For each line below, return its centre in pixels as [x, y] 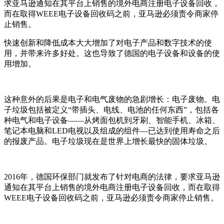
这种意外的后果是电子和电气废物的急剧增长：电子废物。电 [112, 99]
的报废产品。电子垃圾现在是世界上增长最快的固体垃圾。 [108, 141]
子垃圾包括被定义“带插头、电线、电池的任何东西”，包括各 [111, 109]
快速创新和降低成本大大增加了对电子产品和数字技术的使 [108, 42]
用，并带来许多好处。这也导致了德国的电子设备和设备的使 [112, 53]
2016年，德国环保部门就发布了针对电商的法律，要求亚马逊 [112, 176]
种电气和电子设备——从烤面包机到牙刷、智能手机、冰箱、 [112, 120]
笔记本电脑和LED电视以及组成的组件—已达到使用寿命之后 [112, 130]
